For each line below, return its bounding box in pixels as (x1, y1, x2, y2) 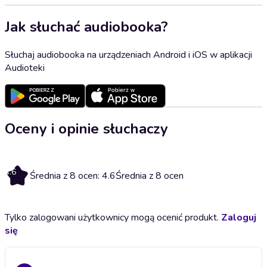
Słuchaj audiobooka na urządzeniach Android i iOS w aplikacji (5, 48, 252, 61)
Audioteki (5, 61, 45, 74)
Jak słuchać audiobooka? (5, 17, 168, 36)
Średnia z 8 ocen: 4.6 (30, 169, 116, 182)
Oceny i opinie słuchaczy (5, 119, 168, 138)
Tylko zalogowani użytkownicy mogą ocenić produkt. (5, 210, 221, 224)
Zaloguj (221, 210, 256, 224)
